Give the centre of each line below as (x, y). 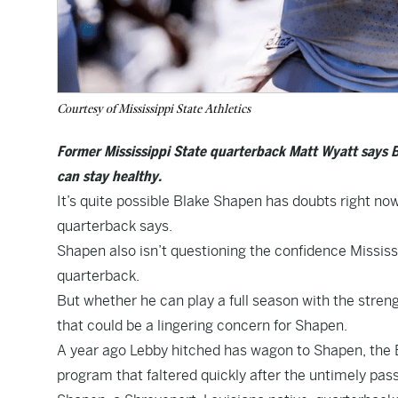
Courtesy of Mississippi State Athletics (154, 109)
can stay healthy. (109, 176)
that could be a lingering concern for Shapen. (202, 326)
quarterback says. (115, 226)
